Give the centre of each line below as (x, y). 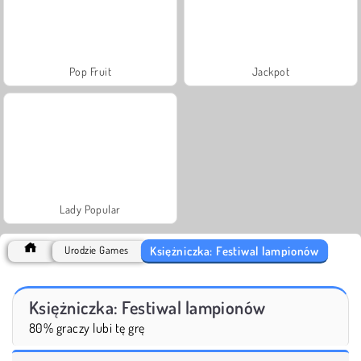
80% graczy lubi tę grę (87, 328)
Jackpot (271, 71)
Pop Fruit (90, 71)
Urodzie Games (97, 249)
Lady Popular (90, 209)
